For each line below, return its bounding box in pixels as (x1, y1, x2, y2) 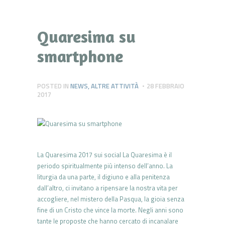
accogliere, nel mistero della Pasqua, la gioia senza (37, 193, 184, 204)
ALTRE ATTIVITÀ (91, 80, 139, 91)
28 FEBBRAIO (147, 80, 185, 91)
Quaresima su (37, 26, 136, 47)
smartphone (37, 46, 123, 67)
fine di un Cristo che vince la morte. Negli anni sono (37, 204, 183, 215)
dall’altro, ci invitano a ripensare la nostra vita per (37, 182, 178, 193)
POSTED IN (37, 80, 70, 91)
